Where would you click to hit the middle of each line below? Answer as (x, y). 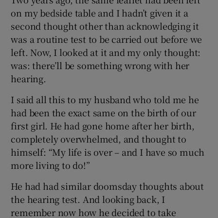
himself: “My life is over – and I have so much (108, 152)
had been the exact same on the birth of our (103, 112)
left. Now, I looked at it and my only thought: (106, 52)
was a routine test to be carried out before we (107, 39)
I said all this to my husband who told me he (105, 99)
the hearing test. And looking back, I (88, 199)
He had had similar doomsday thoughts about (108, 186)
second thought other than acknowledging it (105, 26)
